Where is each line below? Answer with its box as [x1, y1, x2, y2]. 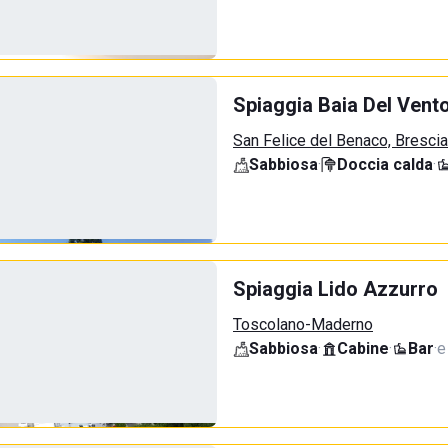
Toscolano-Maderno [233, 315, 373, 334]
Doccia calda [337, 155, 433, 174]
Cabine [337, 339, 389, 358]
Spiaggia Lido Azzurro [233, 277, 438, 301]
